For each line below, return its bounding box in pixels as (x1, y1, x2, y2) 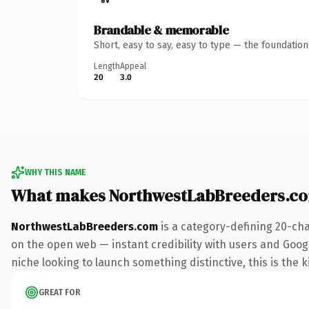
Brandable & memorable (94, 21, 229, 39)
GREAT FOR (39, 287, 81, 297)
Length (94, 61, 120, 71)
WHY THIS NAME (25, 167, 86, 177)
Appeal (120, 61, 146, 71)
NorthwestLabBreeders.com (11, 219, 158, 233)
